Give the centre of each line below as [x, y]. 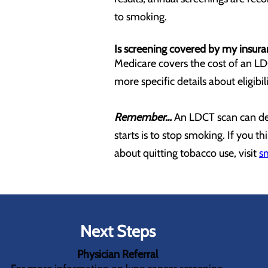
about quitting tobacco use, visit [187, 153]
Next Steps [118, 231]
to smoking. [142, 17]
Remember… [144, 117]
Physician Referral [118, 254]
